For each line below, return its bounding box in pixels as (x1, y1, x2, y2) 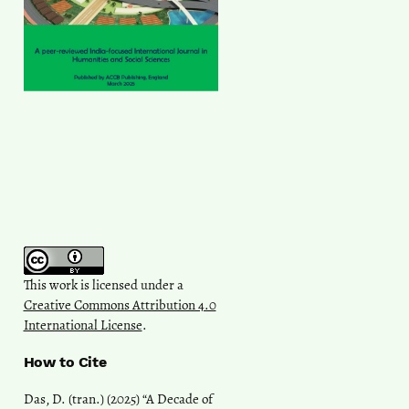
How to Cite (23, 352, 107, 371)
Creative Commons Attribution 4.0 (23, 295, 216, 314)
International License (23, 315, 142, 334)
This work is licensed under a (23, 275, 184, 294)
